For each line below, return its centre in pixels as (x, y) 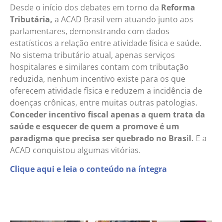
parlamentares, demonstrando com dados (90, 31)
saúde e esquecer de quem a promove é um (95, 126)
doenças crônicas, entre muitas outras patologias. (104, 102)
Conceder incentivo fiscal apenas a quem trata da (108, 114)
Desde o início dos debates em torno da (85, 7)
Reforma (178, 7)
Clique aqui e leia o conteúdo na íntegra (88, 169)
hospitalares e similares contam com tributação (99, 67)
